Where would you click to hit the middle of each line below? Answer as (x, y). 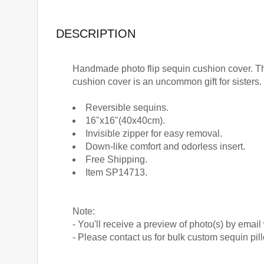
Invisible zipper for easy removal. (154, 133)
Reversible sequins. (127, 107)
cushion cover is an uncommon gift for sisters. (167, 81)
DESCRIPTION (96, 33)
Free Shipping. (116, 159)
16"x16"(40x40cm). (125, 120)
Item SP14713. (116, 172)
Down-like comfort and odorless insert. (165, 146)
